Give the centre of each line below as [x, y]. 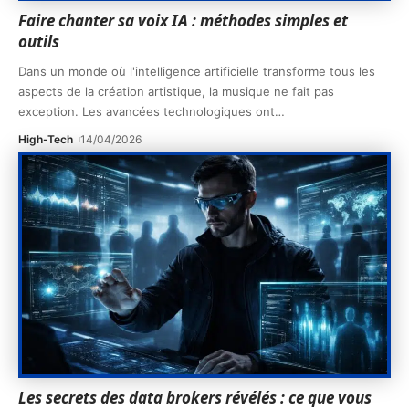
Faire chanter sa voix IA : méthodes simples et [183, 20]
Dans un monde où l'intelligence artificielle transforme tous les [197, 71]
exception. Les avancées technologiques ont [147, 111]
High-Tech [46, 139]
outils [39, 41]
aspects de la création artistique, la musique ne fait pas [176, 91]
